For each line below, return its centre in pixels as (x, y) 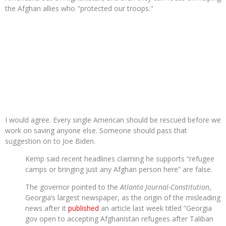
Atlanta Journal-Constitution (165, 187)
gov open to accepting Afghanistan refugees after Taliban (119, 219)
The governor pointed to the (73, 187)
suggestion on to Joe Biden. (50, 141)
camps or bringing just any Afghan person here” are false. (119, 169)
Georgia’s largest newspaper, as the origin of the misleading (123, 197)
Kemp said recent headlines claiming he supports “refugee (120, 159)
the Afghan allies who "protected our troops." (79, 8)
